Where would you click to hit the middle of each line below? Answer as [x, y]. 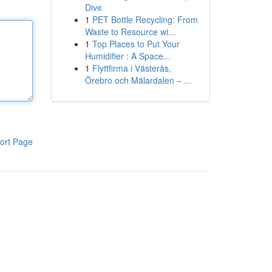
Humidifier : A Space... [127, 56]
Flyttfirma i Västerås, [131, 68]
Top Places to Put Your [136, 44]
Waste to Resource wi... [130, 32]
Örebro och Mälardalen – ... [138, 80]
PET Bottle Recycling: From [145, 19]
